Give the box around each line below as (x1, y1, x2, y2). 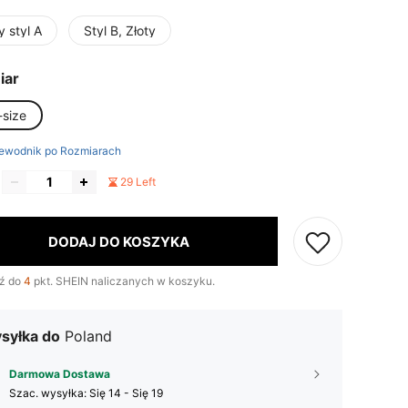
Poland (65, 327, 112, 345)
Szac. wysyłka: (9, 386, 89, 400)
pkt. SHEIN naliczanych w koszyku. (31, 274, 215, 288)
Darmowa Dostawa (9, 367, 110, 381)
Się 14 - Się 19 (89, 386, 163, 400)
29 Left (120, 175, 156, 189)
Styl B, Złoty (84, 23, 156, 38)
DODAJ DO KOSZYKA (48, 232, 189, 250)
